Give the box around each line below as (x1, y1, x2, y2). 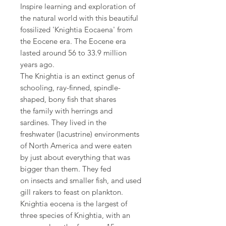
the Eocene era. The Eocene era (20, 36, 126, 46)
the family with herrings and (20, 106, 112, 116)
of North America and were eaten (20, 141, 132, 151)
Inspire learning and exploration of (20, 2, 135, 12)
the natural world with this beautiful (20, 13, 140, 23)
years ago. (20, 60, 54, 70)
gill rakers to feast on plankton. (20, 187, 123, 197)
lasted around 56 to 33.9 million (20, 48, 127, 58)
